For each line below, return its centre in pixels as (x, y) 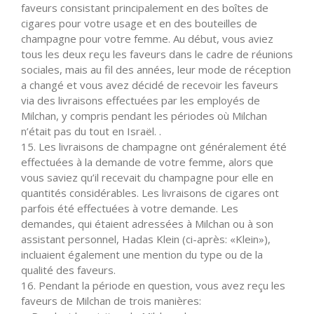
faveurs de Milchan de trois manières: (111, 300)
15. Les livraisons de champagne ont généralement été (154, 146)
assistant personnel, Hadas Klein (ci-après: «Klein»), (146, 239)
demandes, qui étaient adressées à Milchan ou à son (147, 223)
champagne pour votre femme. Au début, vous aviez (147, 38)
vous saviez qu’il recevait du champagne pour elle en (147, 177)
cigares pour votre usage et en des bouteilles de (139, 23)
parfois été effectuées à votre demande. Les (130, 208)
